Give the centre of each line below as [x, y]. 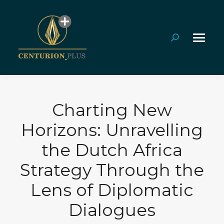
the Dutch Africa [112, 150]
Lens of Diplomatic [112, 190]
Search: [184, 40]
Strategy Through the [112, 170]
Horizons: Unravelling [112, 130]
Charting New [112, 110]
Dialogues [112, 210]
